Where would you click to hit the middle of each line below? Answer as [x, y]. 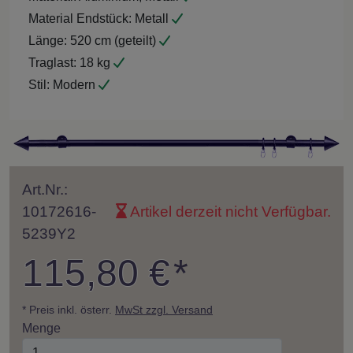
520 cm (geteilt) [113, 40]
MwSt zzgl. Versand [164, 309]
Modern [74, 84]
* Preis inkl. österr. [69, 309]
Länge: [48, 40]
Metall [152, 18]
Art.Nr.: [45, 189]
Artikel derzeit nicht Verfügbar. [229, 211]
